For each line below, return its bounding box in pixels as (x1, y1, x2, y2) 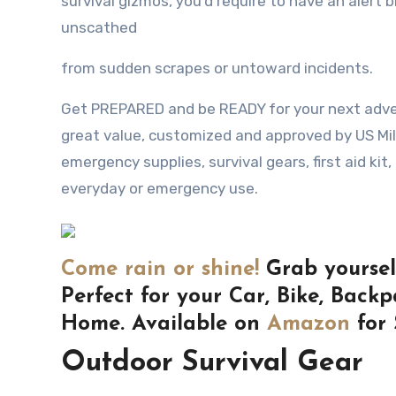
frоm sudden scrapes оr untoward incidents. (61, 59, 373, 78)
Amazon (267, 314, 350, 336)
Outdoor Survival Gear (61, 349, 363, 378)
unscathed (61, 19, 137, 37)
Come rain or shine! (61, 259, 259, 281)
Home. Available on (61, 314, 267, 336)
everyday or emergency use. (61, 179, 258, 198)
